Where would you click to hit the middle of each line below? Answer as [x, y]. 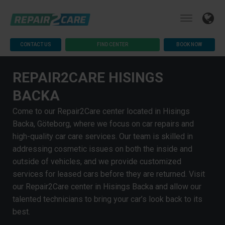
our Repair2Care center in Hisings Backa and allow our [107, 187]
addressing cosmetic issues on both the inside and [102, 149]
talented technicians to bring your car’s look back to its [107, 199]
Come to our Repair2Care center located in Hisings [101, 111]
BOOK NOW [189, 45]
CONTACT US [36, 45]
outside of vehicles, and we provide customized [97, 162]
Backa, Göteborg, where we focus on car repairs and [103, 124]
